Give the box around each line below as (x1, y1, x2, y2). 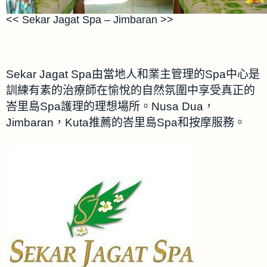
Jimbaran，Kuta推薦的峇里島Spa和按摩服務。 (6, 116, 246, 129)
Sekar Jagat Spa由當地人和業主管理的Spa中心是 (6, 68, 260, 81)
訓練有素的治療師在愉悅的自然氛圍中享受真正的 (6, 84, 255, 97)
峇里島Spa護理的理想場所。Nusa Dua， (6, 100, 215, 113)
